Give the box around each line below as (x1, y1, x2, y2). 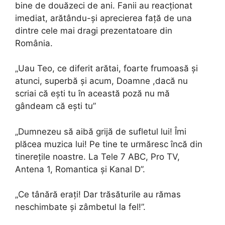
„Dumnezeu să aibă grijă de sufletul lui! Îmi (15, 126, 186, 137)
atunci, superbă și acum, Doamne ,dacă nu (15, 76, 188, 86)
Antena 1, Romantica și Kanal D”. (15, 164, 145, 174)
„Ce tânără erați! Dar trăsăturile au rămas (15, 189, 181, 200)
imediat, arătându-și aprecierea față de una (15, 13, 192, 23)
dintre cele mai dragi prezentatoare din (15, 25, 172, 36)
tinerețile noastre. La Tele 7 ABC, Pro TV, (15, 151, 180, 162)
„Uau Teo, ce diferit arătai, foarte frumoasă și (15, 63, 198, 74)
